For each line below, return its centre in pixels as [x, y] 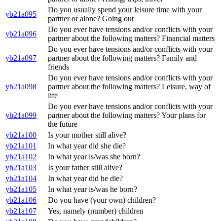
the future [63, 124]
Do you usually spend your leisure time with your [125, 10]
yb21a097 [21, 58]
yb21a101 [21, 146]
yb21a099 [21, 115]
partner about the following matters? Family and [122, 58]
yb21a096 [21, 34]
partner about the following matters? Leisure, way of [129, 87]
